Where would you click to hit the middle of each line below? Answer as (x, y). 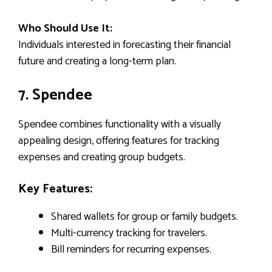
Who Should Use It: (65, 28)
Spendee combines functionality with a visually (120, 124)
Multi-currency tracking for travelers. (129, 233)
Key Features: (55, 189)
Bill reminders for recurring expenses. (131, 249)
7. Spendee (55, 95)
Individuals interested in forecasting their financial (124, 45)
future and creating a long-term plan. (97, 61)
